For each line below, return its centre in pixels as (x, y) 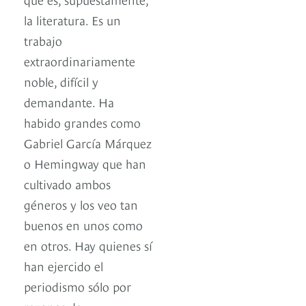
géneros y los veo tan (81, 204)
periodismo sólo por (78, 286)
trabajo (43, 40)
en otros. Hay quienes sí (88, 245)
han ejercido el (64, 266)
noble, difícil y (61, 81)
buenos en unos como (83, 225)
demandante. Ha (69, 102)
